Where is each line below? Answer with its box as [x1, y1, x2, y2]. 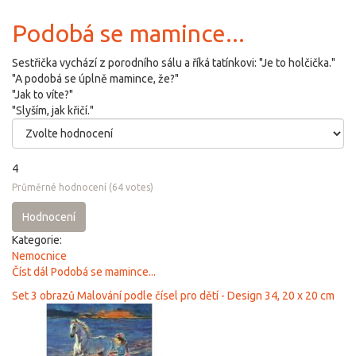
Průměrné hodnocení [12, 182, 106, 193]
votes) [123, 182, 153, 193]
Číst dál [12, 265, 48, 279]
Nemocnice [12, 250, 67, 263]
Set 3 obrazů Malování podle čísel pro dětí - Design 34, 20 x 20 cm [12, 289, 335, 303]
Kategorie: [12, 234, 64, 247]
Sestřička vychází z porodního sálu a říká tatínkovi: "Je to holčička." [12, 56, 335, 70]
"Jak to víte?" [12, 88, 73, 102]
